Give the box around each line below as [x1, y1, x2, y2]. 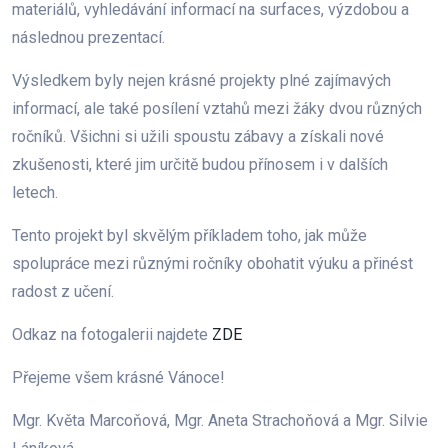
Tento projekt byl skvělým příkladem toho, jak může [12, 226, 367, 245]
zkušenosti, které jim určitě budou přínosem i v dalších [12, 155, 388, 174]
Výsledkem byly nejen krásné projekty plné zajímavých [12, 71, 391, 90]
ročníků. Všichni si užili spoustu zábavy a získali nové [12, 127, 384, 146]
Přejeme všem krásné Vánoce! [12, 368, 225, 387]
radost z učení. [12, 282, 114, 301]
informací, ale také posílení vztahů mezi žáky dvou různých [12, 99, 422, 118]
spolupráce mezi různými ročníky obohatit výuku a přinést [12, 254, 413, 273]
